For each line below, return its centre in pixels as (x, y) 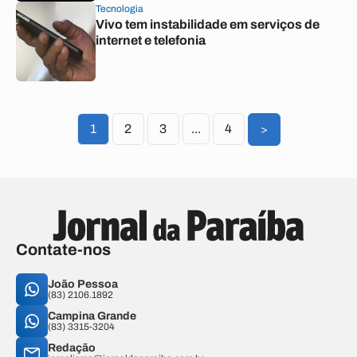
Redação (72, 348)
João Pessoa (83, 284)
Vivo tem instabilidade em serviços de (208, 24)
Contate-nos (63, 249)
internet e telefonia (151, 40)
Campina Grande (92, 316)
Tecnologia (120, 9)
